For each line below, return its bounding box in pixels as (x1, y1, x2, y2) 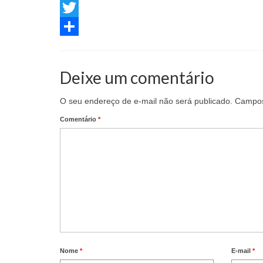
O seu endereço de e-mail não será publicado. (60, 96, 232, 106)
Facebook (60, 3, 97, 13)
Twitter (60, 22, 85, 32)
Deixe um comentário (60, 68, 214, 88)
